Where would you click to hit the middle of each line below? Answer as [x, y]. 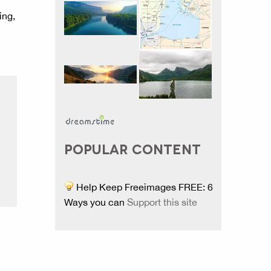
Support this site [162, 202]
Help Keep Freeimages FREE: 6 [143, 187]
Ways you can [96, 202]
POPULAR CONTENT [132, 148]
